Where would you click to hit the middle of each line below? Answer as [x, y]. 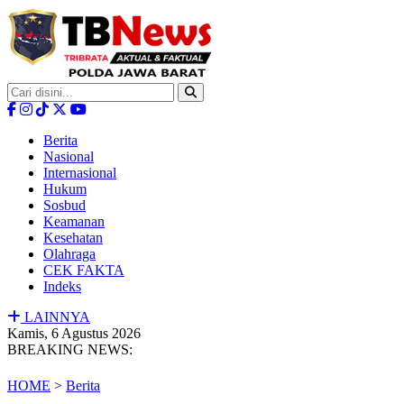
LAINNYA [55, 317]
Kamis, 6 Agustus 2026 [74, 333]
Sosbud [64, 205]
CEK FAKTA [84, 270]
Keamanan [74, 221]
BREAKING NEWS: [70, 349]
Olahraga [69, 254]
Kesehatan [73, 238]
